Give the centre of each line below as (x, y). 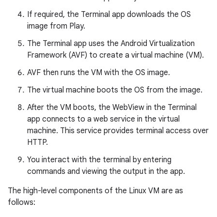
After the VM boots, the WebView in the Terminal (112, 107)
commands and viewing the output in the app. (106, 171)
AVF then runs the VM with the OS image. (99, 72)
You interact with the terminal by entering (99, 160)
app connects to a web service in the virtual (103, 119)
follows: (22, 202)
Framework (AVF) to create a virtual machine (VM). (116, 55)
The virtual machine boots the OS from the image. (115, 90)
